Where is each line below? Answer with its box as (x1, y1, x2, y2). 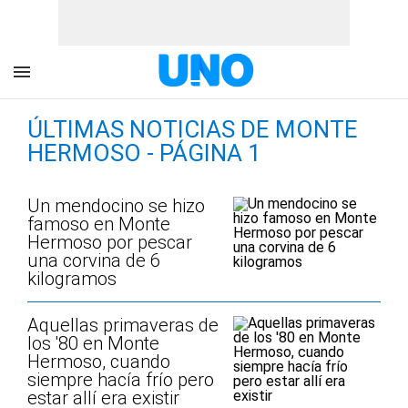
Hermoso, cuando (27, 351, 170, 372)
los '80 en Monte (27, 332, 159, 354)
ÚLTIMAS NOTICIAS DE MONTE (27, 116, 358, 143)
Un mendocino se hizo (27, 195, 205, 217)
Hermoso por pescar (27, 231, 192, 253)
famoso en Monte (27, 213, 170, 235)
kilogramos (27, 268, 117, 290)
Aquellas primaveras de (27, 314, 219, 336)
